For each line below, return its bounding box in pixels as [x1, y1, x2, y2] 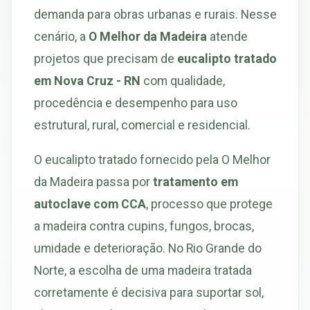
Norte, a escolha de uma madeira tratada [34, 262, 252, 277]
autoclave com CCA [34, 196, 146, 211]
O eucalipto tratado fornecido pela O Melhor [34, 152, 271, 167]
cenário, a [34, 28, 89, 44]
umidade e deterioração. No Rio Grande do [34, 240, 262, 255]
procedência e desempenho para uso [34, 95, 237, 110]
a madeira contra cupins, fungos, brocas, [34, 218, 254, 233]
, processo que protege [146, 196, 273, 211]
